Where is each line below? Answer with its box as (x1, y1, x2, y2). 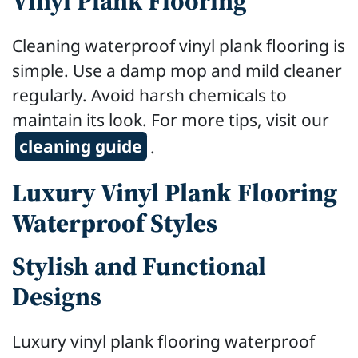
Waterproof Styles (12, 205, 217, 241)
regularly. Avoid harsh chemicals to (12, 82, 287, 106)
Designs (12, 278, 101, 314)
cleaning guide (19, 134, 143, 158)
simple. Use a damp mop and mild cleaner (12, 58, 342, 82)
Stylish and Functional (12, 248, 266, 284)
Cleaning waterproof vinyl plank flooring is (12, 33, 345, 57)
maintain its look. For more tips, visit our (12, 107, 329, 131)
